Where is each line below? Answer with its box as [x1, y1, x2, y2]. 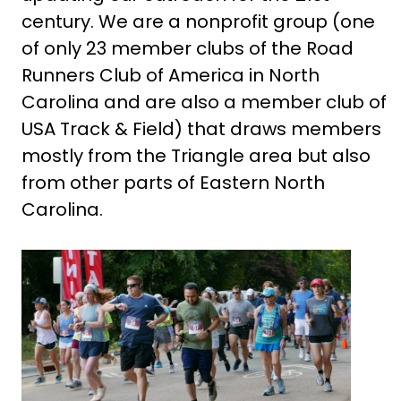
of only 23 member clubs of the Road [21, 36, 354, 61]
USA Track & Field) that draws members [21, 116, 381, 141]
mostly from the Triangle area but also [21, 143, 371, 168]
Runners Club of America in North [21, 63, 320, 88]
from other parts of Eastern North [21, 170, 325, 195]
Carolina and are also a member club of [21, 90, 387, 115]
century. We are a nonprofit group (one [21, 9, 375, 34]
